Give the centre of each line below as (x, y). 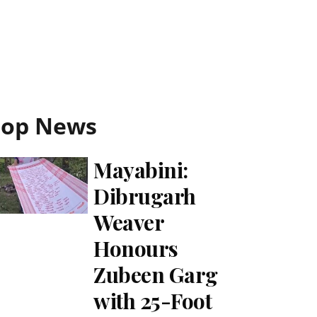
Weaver (129, 222)
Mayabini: (141, 170)
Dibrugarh (145, 196)
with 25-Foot (153, 301)
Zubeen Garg (156, 275)
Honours (136, 248)
